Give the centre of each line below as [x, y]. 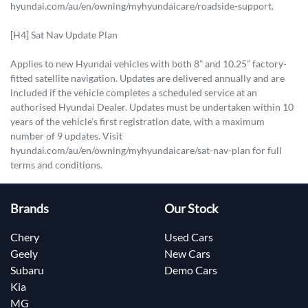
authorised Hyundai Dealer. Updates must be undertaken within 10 [152, 107]
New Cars [187, 253]
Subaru [27, 269]
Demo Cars [191, 269]
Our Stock [191, 208]
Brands [30, 208]
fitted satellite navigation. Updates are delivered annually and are [147, 78]
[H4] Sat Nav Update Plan [64, 34]
